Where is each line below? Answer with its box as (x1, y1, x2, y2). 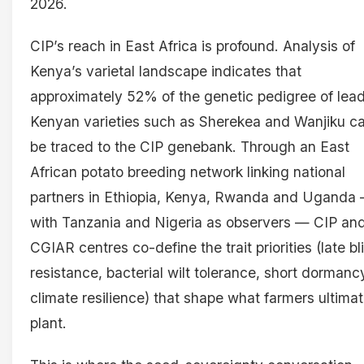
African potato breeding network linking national (30, 163, 345, 181)
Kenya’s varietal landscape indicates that (30, 63, 301, 80)
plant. (30, 314, 67, 332)
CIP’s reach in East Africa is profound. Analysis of (30, 37, 355, 55)
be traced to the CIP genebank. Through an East (30, 138, 349, 156)
